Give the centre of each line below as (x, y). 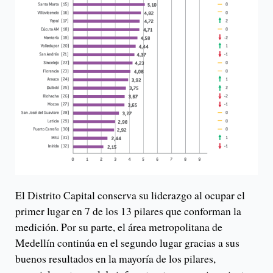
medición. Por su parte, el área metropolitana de (119, 226)
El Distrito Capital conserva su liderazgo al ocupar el (130, 195)
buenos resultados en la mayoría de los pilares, (115, 258)
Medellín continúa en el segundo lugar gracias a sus (127, 242)
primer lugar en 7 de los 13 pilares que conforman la (128, 211)
